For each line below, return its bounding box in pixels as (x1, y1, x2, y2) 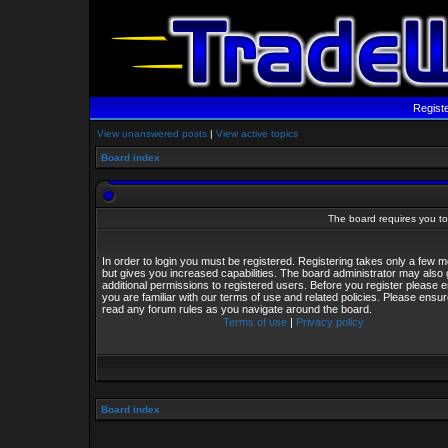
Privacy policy (295, 316, 364, 328)
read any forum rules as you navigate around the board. (102, 303, 372, 315)
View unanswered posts (97, 128, 207, 139)
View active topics (216, 128, 298, 139)
